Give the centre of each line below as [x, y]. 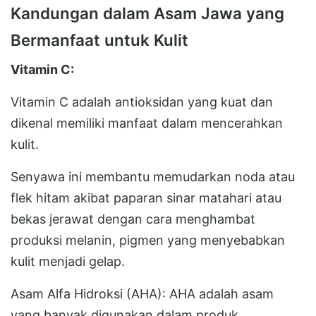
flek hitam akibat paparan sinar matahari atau [146, 197]
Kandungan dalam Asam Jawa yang [147, 13]
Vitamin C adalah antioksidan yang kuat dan [142, 102]
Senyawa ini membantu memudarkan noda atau [153, 176]
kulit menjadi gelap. [68, 261]
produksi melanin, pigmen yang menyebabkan [148, 240]
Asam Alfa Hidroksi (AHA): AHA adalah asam [142, 293]
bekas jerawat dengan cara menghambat [133, 219]
